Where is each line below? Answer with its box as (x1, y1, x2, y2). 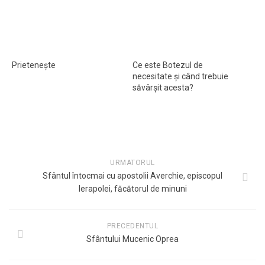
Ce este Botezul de (132, 60, 203, 70)
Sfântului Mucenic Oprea (86, 234, 179, 244)
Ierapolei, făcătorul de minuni (78, 184, 187, 193)
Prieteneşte (12, 60, 56, 70)
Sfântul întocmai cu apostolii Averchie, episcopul (43, 171, 222, 180)
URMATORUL (110, 159, 155, 167)
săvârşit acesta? (132, 83, 193, 92)
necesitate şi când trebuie (132, 72, 228, 81)
